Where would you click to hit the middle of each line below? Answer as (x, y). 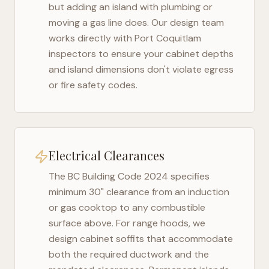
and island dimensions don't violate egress (141, 69)
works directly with (92, 38)
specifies (189, 176)
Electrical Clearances (107, 155)
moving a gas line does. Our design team (136, 23)
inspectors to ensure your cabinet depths (141, 54)
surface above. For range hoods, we (127, 223)
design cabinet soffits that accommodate (141, 239)
